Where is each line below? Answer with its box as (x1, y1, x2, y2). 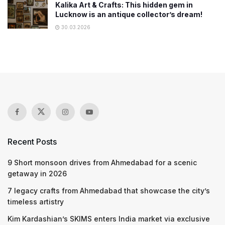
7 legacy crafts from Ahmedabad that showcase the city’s (8, 186, 210, 195)
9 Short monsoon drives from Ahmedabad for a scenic (8, 158, 197, 167)
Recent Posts (8, 137, 57, 147)
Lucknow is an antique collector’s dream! (55, 10, 202, 19)
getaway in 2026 (8, 169, 67, 178)
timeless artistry (8, 197, 64, 206)
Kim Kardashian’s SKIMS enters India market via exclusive (8, 214, 210, 223)
